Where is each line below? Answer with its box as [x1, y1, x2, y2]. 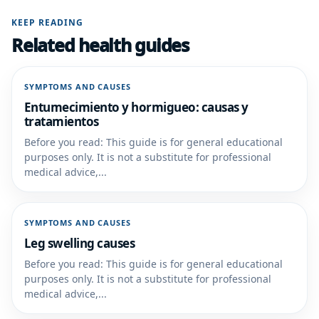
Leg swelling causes [24, 235, 135, 251]
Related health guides [11, 33, 189, 57]
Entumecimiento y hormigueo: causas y [24, 99, 249, 115]
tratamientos [24, 113, 99, 130]
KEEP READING [11, 16, 83, 28]
